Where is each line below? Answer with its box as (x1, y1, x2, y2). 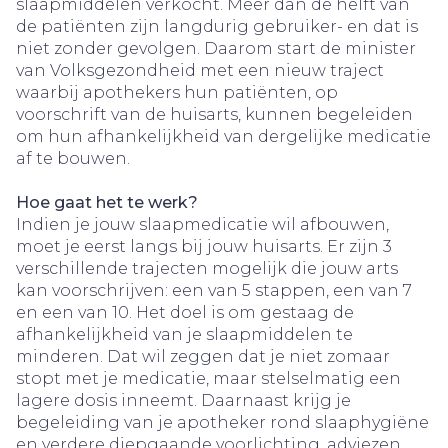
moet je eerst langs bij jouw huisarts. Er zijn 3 (16, 237, 392, 256)
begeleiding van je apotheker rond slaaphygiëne (16, 413, 429, 432)
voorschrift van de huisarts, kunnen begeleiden (16, 105, 413, 124)
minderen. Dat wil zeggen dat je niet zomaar (16, 347, 390, 366)
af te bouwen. (16, 149, 130, 168)
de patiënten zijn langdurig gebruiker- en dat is (16, 17, 418, 36)
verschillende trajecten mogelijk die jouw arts (16, 259, 398, 278)
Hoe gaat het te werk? (16, 193, 198, 212)
